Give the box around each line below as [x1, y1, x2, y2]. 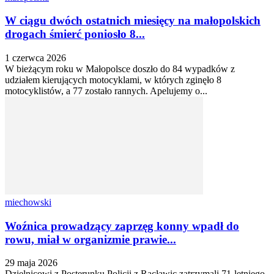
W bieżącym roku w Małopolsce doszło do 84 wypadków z [5, 63, 235, 74]
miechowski [5, 196, 51, 207]
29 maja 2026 [5, 257, 57, 268]
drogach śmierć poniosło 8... [5, 28, 145, 41]
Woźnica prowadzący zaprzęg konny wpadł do [5, 219, 239, 232]
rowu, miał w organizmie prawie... [5, 232, 176, 246]
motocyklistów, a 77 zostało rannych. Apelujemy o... [5, 85, 207, 96]
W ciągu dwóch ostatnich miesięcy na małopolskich [5, 14, 261, 28]
